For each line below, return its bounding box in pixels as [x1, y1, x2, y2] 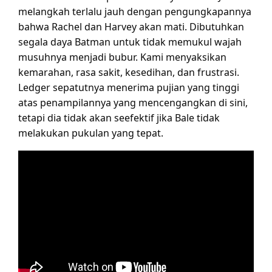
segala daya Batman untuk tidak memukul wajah [18, 35, 242, 49]
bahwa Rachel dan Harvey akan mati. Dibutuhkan [18, 19, 244, 33]
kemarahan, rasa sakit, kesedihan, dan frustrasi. [18, 65, 239, 79]
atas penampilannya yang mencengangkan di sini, [18, 95, 248, 109]
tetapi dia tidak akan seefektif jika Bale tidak [18, 110, 220, 124]
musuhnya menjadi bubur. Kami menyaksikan [18, 50, 226, 64]
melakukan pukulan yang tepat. [18, 126, 163, 140]
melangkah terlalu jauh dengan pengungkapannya [18, 4, 251, 18]
